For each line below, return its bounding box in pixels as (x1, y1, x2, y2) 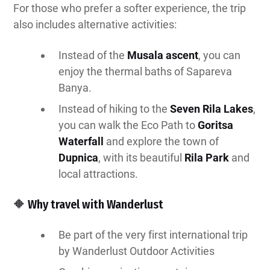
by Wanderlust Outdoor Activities (58, 245, 215, 258)
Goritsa (198, 119, 234, 132)
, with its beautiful (98, 151, 185, 165)
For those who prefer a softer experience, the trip (13, 2, 246, 15)
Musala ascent (127, 49, 199, 62)
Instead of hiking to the (58, 102, 171, 116)
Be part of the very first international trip (58, 228, 248, 242)
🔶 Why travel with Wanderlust (13, 197, 163, 212)
